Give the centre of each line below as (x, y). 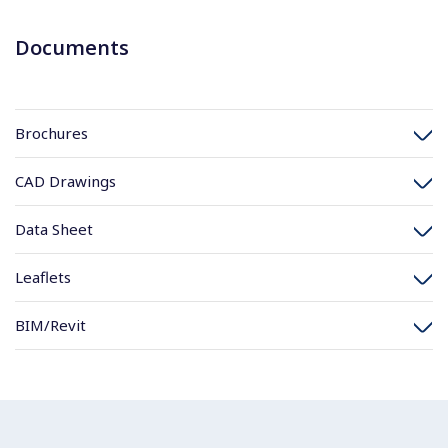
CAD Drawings (65, 181)
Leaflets (43, 277)
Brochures (51, 133)
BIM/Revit (50, 325)
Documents (72, 47)
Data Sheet (54, 229)
